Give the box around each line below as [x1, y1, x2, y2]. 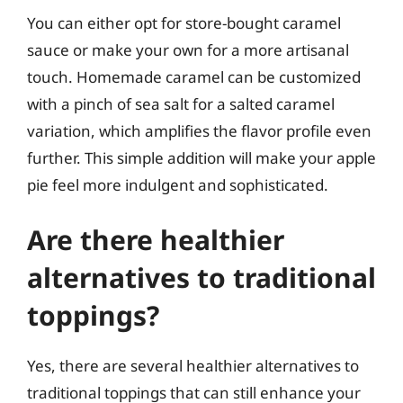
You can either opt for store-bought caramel [27, 12, 341, 33]
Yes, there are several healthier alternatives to [27, 355, 359, 376]
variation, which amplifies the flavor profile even [27, 120, 372, 141]
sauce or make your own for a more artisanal [27, 39, 349, 60]
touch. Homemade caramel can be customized [27, 66, 361, 87]
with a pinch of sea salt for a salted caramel [27, 93, 335, 114]
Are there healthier [27, 221, 284, 258]
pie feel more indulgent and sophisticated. [27, 174, 328, 195]
